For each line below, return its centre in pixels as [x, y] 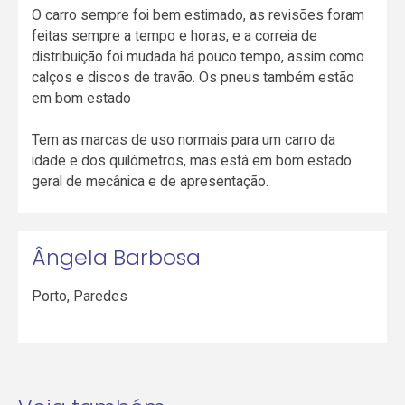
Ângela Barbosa [117, 257]
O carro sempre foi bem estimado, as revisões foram [198, 15]
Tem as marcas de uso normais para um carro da [184, 140]
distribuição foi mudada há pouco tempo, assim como [198, 57]
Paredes [101, 297]
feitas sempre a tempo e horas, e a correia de [175, 36]
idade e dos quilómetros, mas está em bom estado [192, 161]
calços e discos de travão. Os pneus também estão [193, 78]
